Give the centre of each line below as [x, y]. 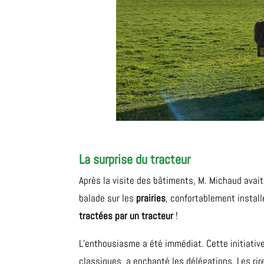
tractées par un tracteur [126, 216]
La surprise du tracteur [135, 159]
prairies [151, 198]
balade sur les [108, 198]
